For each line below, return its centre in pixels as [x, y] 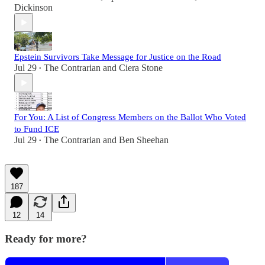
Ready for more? [46, 239]
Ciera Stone [141, 68]
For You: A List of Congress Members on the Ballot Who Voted [130, 117]
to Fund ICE [37, 129]
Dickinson [33, 8]
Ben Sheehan [144, 140]
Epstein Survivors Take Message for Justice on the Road [118, 57]
